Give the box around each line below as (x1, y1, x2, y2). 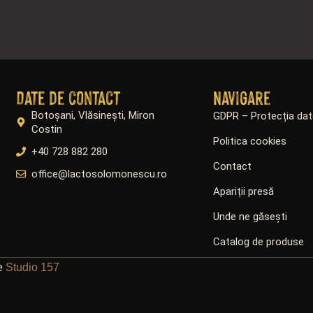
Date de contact (15, 87, 120, 109)
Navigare (212, 87, 271, 109)
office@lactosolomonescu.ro (31, 168, 168, 181)
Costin (31, 123, 63, 136)
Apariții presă (212, 185, 274, 198)
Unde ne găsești (212, 210, 287, 224)
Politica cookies (212, 135, 286, 148)
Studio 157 (6, 261, 59, 274)
